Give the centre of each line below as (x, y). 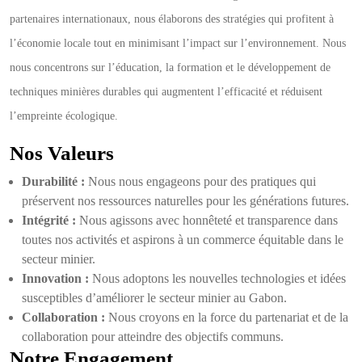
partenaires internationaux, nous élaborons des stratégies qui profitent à (172, 19)
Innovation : (55, 278)
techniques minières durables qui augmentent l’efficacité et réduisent (166, 92)
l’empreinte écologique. (64, 116)
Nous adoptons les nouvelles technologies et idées (217, 278)
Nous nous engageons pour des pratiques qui (200, 181)
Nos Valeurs (62, 153)
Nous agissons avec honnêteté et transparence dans (207, 220)
